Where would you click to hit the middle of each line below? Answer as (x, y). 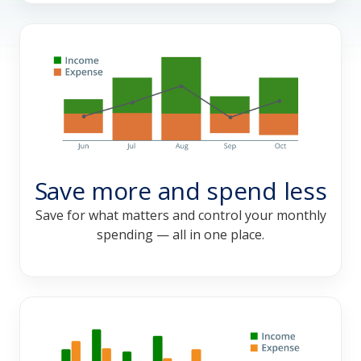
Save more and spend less (180, 190)
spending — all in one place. (180, 234)
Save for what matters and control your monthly (180, 215)
